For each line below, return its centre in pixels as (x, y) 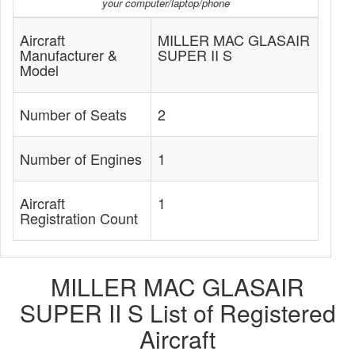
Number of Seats (73, 114)
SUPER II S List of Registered (177, 313)
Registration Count (79, 218)
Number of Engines (81, 158)
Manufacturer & (69, 55)
